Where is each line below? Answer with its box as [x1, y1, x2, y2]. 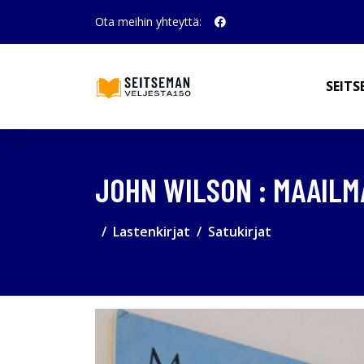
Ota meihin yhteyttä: [95, 14, 201, 29]
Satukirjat [208, 223, 271, 240]
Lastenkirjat [113, 223, 190, 240]
